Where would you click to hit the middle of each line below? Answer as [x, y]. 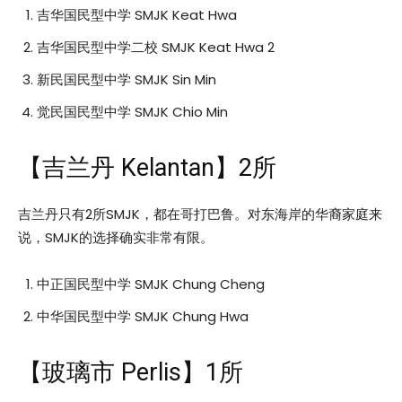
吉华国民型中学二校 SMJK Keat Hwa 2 [156, 47]
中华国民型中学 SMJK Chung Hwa [143, 316]
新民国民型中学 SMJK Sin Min [127, 79]
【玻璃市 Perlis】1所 [131, 372]
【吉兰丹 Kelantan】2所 [147, 167]
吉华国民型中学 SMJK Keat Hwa [137, 14]
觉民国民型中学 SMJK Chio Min [132, 111]
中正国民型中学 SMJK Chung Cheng [151, 284]
